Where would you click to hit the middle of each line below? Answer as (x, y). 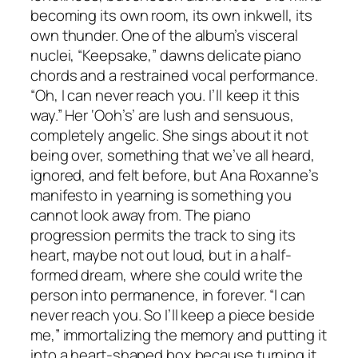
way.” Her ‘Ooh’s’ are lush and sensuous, (162, 115)
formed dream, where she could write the (167, 275)
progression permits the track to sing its (163, 235)
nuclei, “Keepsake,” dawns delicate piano (166, 56)
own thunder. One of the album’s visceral (164, 36)
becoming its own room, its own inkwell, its (171, 16)
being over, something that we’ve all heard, (173, 155)
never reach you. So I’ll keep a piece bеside (173, 315)
